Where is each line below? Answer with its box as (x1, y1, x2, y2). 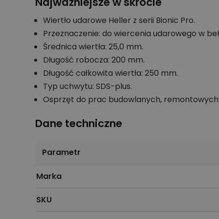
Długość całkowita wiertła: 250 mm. (43, 67, 178, 79)
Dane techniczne (35, 116, 122, 131)
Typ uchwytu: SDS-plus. (43, 80, 132, 92)
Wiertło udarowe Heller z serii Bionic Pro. (43, 14, 195, 26)
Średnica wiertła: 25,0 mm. (43, 41, 143, 52)
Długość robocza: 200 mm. (43, 54, 145, 66)
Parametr (42, 146, 81, 158)
